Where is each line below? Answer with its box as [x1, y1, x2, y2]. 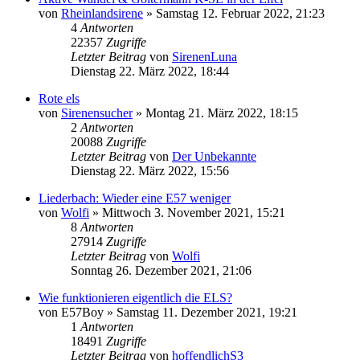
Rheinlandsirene [61, 6, 143, 20]
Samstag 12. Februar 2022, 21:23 [156, 6, 325, 20]
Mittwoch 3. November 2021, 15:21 [102, 205, 285, 219]
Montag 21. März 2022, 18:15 [145, 105, 298, 120]
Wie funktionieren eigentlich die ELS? [39, 290, 232, 305]
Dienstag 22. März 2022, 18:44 [71, 63, 229, 78]
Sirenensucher [61, 105, 133, 120]
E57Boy [61, 305, 104, 319]
